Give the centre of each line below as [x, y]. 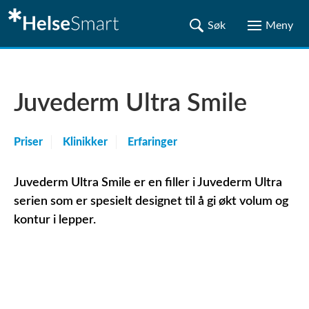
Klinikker [85, 142]
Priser [28, 142]
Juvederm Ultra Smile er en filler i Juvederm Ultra [148, 183]
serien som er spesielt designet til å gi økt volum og [151, 201]
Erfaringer [152, 142]
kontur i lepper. [55, 220]
